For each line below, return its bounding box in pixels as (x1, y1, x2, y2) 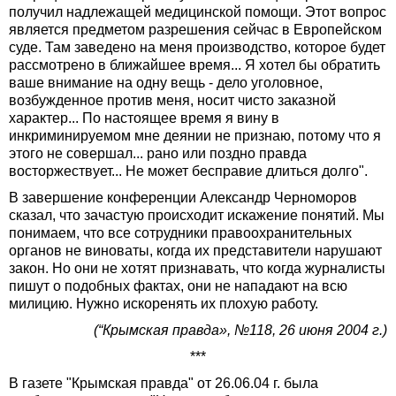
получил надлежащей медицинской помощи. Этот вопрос (9, 4, 386, 20)
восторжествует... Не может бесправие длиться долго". (9, 164, 368, 179)
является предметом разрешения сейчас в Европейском (9, 22, 382, 38)
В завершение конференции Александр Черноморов (9, 190, 357, 206)
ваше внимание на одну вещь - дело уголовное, (9, 75, 323, 91)
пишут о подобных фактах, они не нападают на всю (9, 278, 347, 294)
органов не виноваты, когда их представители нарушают (9, 243, 382, 259)
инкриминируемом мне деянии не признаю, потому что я (9, 128, 381, 144)
